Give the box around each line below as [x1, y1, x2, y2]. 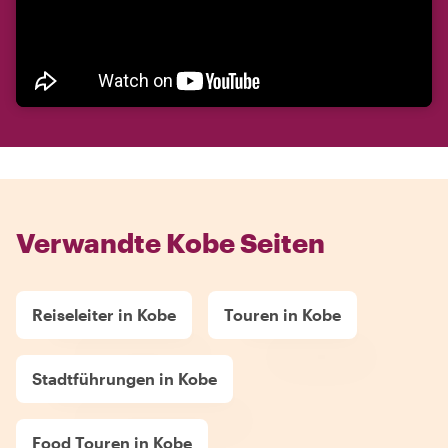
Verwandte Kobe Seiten [16, 226, 325, 258]
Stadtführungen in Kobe [32, 368, 217, 388]
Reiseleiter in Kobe [32, 304, 176, 324]
